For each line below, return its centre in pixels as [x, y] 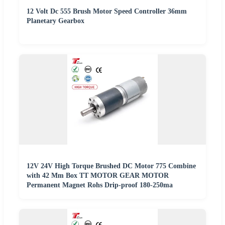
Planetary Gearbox [55, 21]
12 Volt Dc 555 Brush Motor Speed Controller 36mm [107, 12]
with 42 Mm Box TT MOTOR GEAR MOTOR [98, 176]
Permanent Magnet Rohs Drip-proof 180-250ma [100, 185]
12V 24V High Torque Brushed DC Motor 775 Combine [111, 166]
